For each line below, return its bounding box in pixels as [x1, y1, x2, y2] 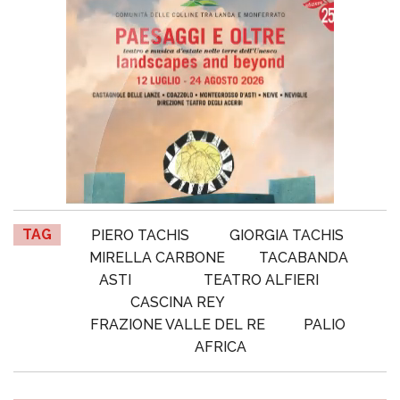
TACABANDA [259, 248, 348, 266]
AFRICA [195, 337, 246, 355]
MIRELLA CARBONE [89, 248, 225, 266]
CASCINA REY [130, 293, 225, 311]
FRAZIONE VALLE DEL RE [90, 315, 266, 333]
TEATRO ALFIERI [204, 271, 320, 288]
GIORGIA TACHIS [229, 226, 344, 244]
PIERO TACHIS [90, 226, 189, 244]
